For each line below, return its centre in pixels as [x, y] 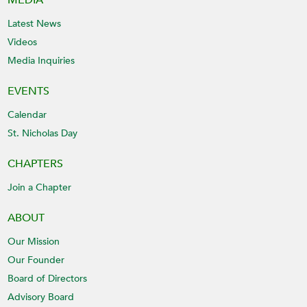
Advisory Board [41, 297]
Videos [23, 42]
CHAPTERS [36, 164]
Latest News [35, 24]
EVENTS [29, 91]
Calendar [27, 115]
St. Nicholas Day [43, 134]
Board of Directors [48, 279]
